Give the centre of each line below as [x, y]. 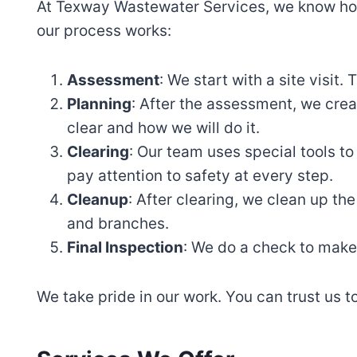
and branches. [118, 224]
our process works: [104, 31]
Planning [99, 104]
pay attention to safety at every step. [200, 176]
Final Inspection [125, 248]
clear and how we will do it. [163, 128]
